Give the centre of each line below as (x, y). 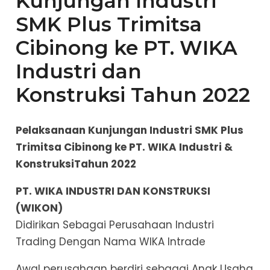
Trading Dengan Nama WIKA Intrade (110, 242)
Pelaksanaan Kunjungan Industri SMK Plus (129, 130)
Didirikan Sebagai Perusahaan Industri (115, 225)
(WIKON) (39, 208)
